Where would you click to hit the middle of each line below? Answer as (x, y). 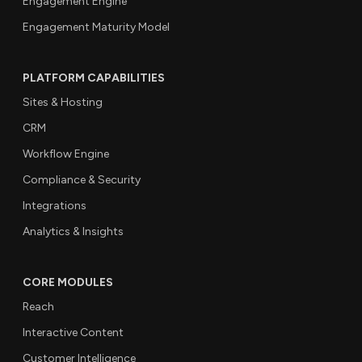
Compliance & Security (82, 179)
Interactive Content (73, 332)
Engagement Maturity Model (96, 27)
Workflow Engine (66, 154)
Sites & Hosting (63, 102)
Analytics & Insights (73, 231)
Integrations (55, 205)
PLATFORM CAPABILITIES (94, 78)
